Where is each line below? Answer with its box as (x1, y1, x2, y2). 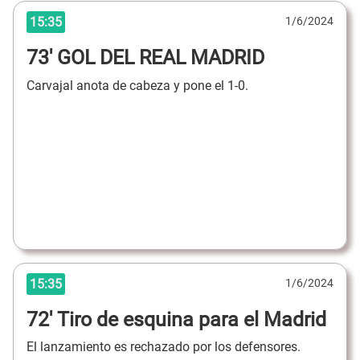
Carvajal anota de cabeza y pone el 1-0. (27, 77, 252, 93)
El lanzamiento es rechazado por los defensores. (27, 339, 304, 355)
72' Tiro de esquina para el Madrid (27, 307, 326, 331)
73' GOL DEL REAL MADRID (27, 46, 264, 70)
